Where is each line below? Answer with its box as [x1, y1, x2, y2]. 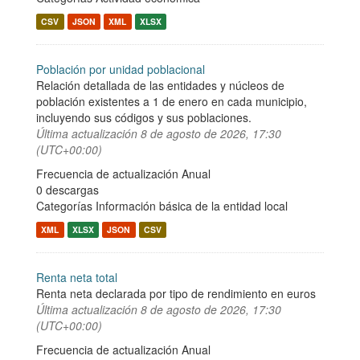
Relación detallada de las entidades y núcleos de [36, 77, 284, 93]
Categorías [36, 198, 96, 214]
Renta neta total [36, 269, 117, 285]
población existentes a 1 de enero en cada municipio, [36, 93, 307, 109]
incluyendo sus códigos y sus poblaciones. [36, 109, 252, 125]
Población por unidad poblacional [36, 61, 205, 77]
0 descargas [36, 182, 99, 198]
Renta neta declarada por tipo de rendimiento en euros [36, 285, 316, 301]
